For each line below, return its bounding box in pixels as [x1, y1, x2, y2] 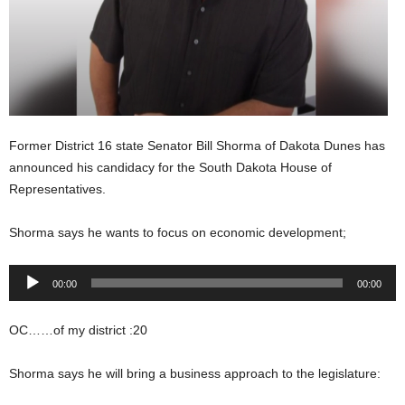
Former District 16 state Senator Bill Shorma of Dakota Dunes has [9, 138, 385, 153]
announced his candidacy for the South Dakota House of [9, 160, 332, 174]
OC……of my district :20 [9, 323, 147, 337]
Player [8, 289, 44, 304]
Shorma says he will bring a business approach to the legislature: [9, 366, 381, 381]
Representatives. [9, 182, 106, 196]
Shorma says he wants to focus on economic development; [9, 225, 346, 240]
